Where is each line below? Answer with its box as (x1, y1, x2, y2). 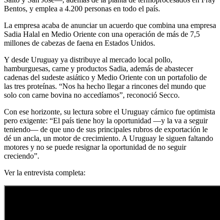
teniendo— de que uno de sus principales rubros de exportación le (4, 125, 208, 134)
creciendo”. (4, 152, 39, 160)
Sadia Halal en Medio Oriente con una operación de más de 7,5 (4, 30, 200, 38)
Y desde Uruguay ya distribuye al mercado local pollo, (4, 55, 172, 64)
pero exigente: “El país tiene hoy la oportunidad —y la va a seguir (4, 116, 208, 125)
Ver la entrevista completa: (4, 168, 85, 177)
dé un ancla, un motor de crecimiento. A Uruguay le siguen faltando (4, 134, 213, 142)
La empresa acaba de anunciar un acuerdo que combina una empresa (4, 21, 216, 29)
